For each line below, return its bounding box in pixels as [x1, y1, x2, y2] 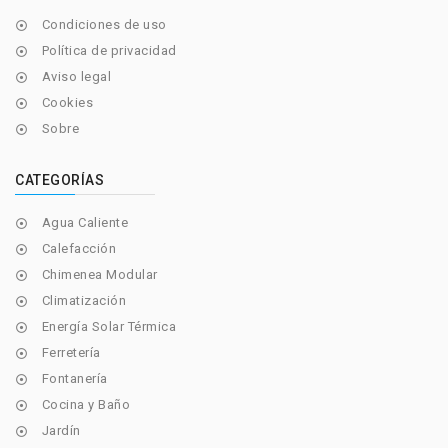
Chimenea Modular [41, 267, 158, 283]
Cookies [41, 95, 93, 111]
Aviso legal [41, 69, 111, 85]
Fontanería [41, 371, 108, 387]
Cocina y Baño [41, 397, 130, 413]
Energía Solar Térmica [41, 319, 176, 335]
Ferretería [41, 345, 101, 361]
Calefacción [41, 241, 116, 257]
